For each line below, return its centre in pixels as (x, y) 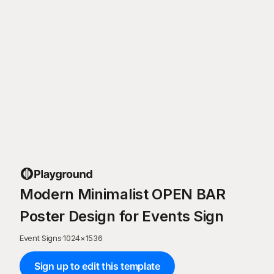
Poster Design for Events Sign (122, 216)
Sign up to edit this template (97, 266)
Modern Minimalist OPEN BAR (123, 194)
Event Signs (41, 238)
